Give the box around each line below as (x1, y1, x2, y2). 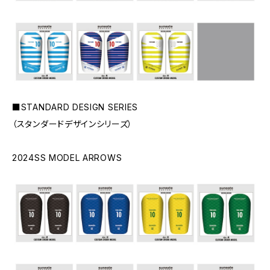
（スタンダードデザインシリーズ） (12, 118, 133, 129)
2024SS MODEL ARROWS (12, 152, 122, 163)
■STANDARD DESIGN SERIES (12, 101, 139, 112)
